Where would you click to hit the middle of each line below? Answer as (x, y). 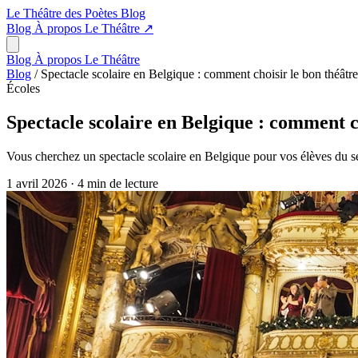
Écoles (23, 88)
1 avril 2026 (38, 183)
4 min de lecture (118, 183)
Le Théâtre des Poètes (64, 13)
